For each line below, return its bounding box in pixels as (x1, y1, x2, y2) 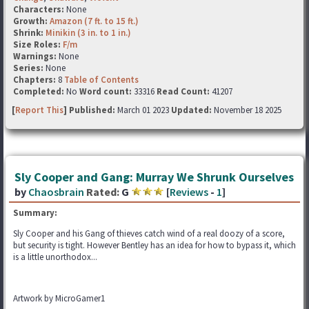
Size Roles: (13, 39, 63, 50)
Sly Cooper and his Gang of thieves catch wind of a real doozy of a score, (13, 228, 285, 239)
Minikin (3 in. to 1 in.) (46, 27, 131, 39)
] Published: (63, 104, 117, 116)
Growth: (13, 15, 50, 27)
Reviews (170, 185, 208, 199)
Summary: (13, 207, 57, 219)
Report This (15, 104, 63, 116)
